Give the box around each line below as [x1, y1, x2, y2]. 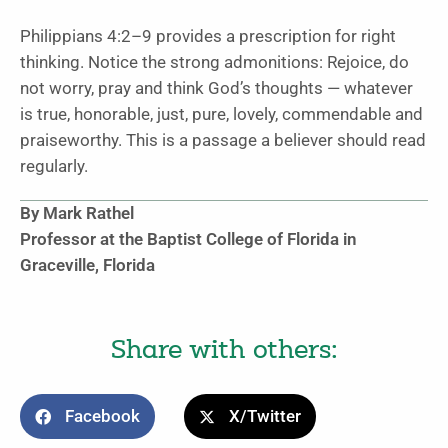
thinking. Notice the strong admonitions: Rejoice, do [20, 53, 409, 73]
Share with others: [110, 339, 338, 365]
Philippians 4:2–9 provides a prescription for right [20, 27, 396, 47]
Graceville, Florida [20, 256, 155, 276]
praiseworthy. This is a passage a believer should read [20, 131, 426, 151]
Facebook [65, 407, 140, 427]
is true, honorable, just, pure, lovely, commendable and [20, 105, 423, 125]
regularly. [20, 157, 88, 177]
